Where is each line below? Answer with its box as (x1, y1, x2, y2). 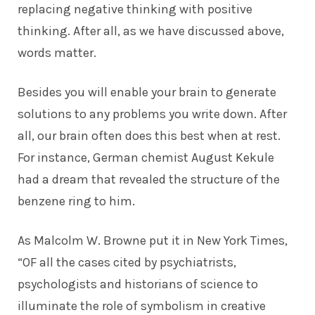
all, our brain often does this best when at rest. (18, 127, 281, 143)
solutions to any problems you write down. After (18, 105, 287, 122)
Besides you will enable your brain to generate (18, 84, 276, 100)
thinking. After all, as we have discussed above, (18, 22, 284, 39)
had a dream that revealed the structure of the (18, 171, 280, 187)
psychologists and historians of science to (18, 276, 258, 292)
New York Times (197, 232, 285, 248)
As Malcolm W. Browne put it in (18, 232, 197, 248)
